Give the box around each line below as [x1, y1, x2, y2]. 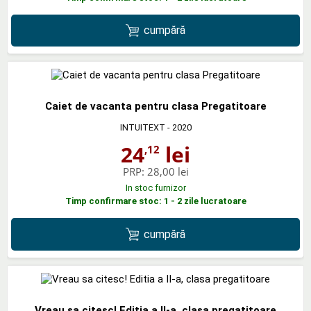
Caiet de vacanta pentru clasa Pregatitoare [44, 100, 267, 113]
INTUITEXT [119, 122, 165, 133]
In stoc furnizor [125, 183, 186, 194]
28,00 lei [146, 165, 189, 179]
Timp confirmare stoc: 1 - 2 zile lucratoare [65, 196, 246, 207]
